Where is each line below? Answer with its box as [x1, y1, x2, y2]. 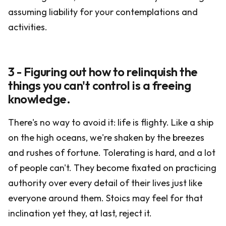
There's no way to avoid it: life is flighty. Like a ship [8, 117, 213, 128]
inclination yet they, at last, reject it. [8, 207, 152, 219]
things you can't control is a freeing [8, 78, 191, 93]
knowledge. [8, 91, 71, 106]
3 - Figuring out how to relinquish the [8, 64, 198, 79]
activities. [8, 21, 47, 33]
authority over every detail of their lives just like [8, 177, 202, 189]
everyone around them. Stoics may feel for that [8, 192, 203, 204]
